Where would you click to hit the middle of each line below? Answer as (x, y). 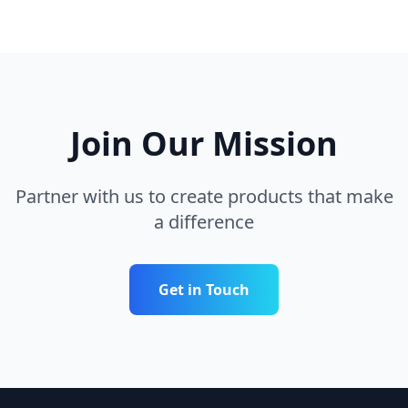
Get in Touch (204, 290)
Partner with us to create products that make (204, 196)
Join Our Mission (204, 143)
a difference (204, 222)
